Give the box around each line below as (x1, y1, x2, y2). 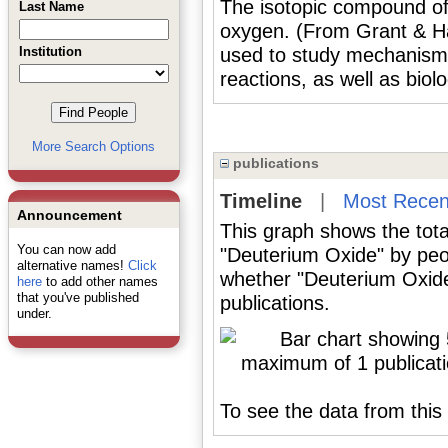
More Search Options (32, 139, 155, 154)
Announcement (16, 207, 122, 223)
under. (16, 306, 52, 321)
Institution (18, 44, 82, 59)
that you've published (16, 290, 139, 305)
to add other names (41, 274, 158, 289)
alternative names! (16, 258, 128, 273)
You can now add (16, 242, 116, 257)
